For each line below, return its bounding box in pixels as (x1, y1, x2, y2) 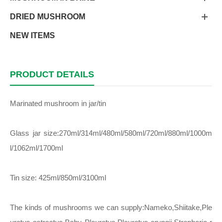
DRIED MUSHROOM (10, 12, 85, 21)
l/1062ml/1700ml (10, 144, 63, 152)
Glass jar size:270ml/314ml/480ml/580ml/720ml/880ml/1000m (10, 129, 212, 137)
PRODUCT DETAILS (10, 69, 94, 79)
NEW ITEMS (10, 31, 55, 40)
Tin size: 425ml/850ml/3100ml (10, 173, 106, 182)
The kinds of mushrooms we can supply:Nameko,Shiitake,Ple (10, 203, 212, 212)
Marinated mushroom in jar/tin (10, 99, 106, 108)
